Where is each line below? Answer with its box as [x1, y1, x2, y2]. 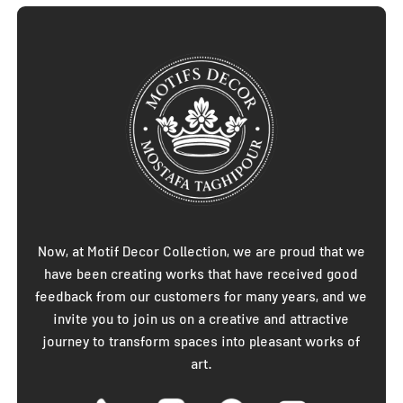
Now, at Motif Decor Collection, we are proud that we [37, 242, 365, 264]
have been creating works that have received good [44, 264, 359, 287]
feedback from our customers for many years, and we [35, 287, 368, 309]
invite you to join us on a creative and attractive [53, 309, 350, 332]
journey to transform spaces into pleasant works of [42, 332, 361, 354]
